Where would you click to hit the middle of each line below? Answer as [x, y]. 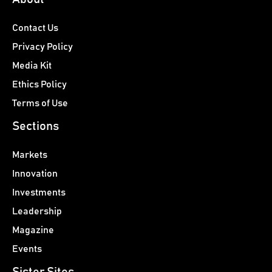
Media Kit [32, 65]
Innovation [35, 173]
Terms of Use [40, 103]
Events [27, 249]
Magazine [33, 230]
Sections [36, 126]
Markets [30, 155]
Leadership [37, 211]
